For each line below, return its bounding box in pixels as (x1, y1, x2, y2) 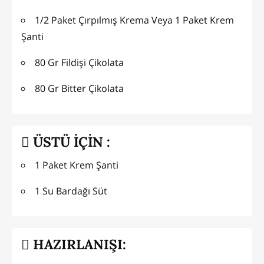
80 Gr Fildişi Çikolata (35, 56, 124, 70)
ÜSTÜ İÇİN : (29, 133, 110, 150)
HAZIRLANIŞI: (29, 236, 126, 253)
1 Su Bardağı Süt (35, 184, 107, 198)
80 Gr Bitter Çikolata (35, 82, 124, 95)
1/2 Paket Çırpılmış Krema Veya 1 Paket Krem (35, 14, 234, 27)
